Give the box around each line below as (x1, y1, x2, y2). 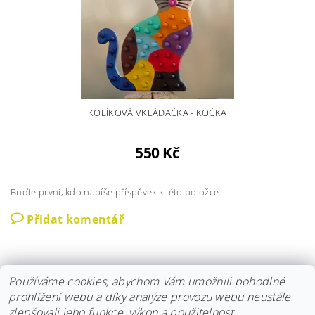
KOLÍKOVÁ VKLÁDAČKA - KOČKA (88, 105, 227, 119)
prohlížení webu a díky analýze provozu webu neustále (8, 289, 291, 304)
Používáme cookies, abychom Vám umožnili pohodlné (8, 274, 285, 289)
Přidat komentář (27, 211, 124, 227)
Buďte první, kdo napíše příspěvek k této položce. (11, 185, 221, 198)
